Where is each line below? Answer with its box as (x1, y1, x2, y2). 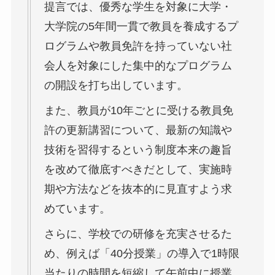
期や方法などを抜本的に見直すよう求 (44, 183, 232, 196)
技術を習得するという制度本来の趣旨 (44, 144, 232, 157)
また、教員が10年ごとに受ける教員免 (44, 104, 233, 117)
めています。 (44, 203, 110, 215)
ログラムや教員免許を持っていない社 (44, 40, 232, 53)
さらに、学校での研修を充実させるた (44, 228, 232, 241)
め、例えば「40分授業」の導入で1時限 (44, 247, 239, 260)
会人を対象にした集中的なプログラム (44, 60, 232, 72)
